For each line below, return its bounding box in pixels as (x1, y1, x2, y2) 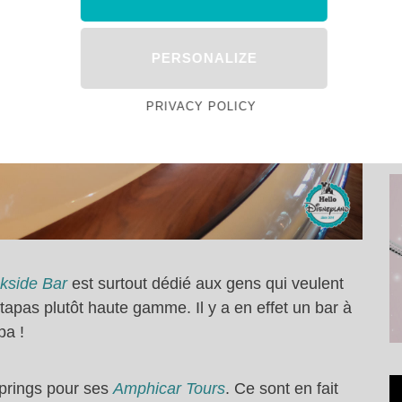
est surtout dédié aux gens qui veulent (72, 274, 344, 293)
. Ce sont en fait (225, 379, 338, 398)
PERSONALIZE (151, 50, 258, 66)
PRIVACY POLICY (145, 100, 257, 113)
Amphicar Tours (113, 379, 225, 398)
